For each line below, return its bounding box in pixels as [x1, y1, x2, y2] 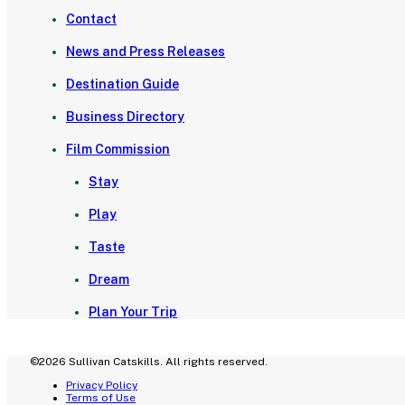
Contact [66, 12, 117, 27]
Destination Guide [66, 77, 179, 92]
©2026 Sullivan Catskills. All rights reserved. [30, 355, 268, 369]
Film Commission [66, 142, 170, 157]
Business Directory [66, 109, 184, 125]
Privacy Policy [66, 379, 137, 392]
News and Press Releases [66, 44, 225, 60]
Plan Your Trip [89, 305, 177, 320]
